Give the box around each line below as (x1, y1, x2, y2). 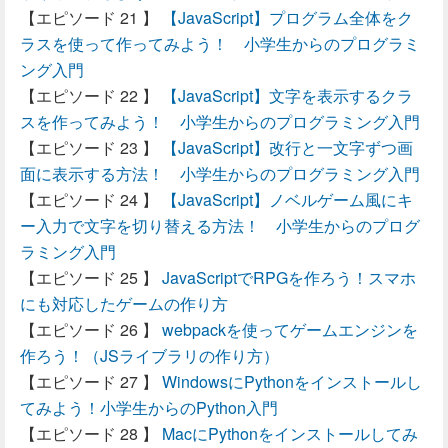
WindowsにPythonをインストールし (162, 370, 422, 393)
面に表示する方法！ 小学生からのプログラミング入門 (20, 162, 420, 185)
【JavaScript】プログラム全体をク (162, 6, 413, 29)
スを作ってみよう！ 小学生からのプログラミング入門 (20, 110, 420, 133)
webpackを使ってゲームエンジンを (162, 318, 418, 341)
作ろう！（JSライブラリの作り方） (20, 344, 279, 367)
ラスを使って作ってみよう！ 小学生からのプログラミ (20, 32, 420, 55)
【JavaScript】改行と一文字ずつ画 (162, 136, 413, 159)
